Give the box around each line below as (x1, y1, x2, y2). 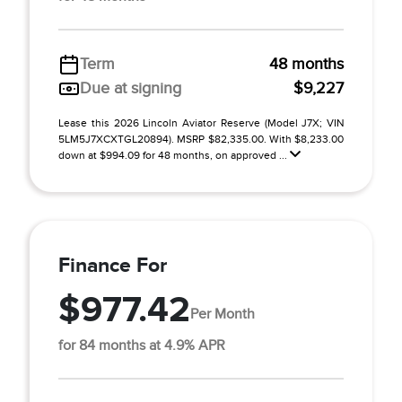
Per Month (190, 305, 255, 322)
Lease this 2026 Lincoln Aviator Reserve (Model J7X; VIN (58, 117, 344, 129)
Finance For (58, 253, 167, 276)
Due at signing (80, 79, 181, 97)
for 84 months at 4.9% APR (58, 337, 225, 354)
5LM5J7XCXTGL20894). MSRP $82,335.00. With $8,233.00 (58, 133, 344, 145)
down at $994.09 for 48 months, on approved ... (58, 149, 290, 162)
